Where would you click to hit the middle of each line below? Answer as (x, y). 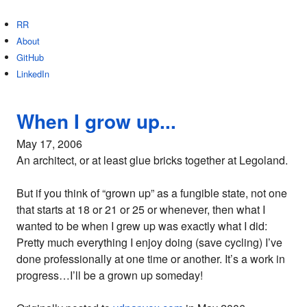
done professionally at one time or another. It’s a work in (151, 259)
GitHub (30, 57)
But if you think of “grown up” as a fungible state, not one (152, 193)
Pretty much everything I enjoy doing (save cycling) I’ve (149, 242)
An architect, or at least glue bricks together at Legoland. (152, 160)
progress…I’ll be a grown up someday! (110, 275)
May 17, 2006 (49, 144)
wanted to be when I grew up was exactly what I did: (142, 226)
